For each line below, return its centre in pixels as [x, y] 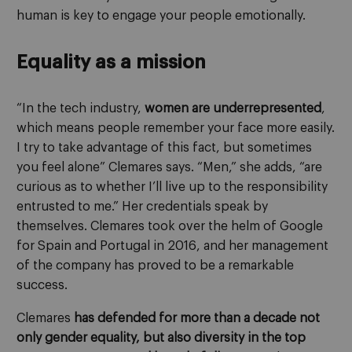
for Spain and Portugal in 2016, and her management [172, 246]
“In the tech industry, [81, 108]
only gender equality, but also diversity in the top [161, 338]
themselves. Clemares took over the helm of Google [170, 226]
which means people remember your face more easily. [176, 128]
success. [42, 285]
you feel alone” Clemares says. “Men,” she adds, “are [169, 167]
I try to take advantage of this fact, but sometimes [164, 147]
